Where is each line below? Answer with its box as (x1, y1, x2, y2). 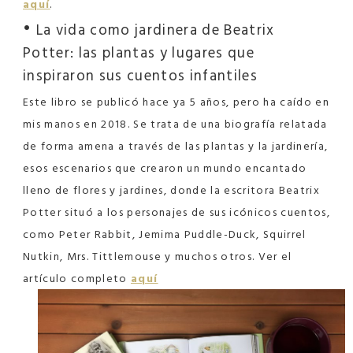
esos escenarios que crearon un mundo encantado (23, 159, 307, 178)
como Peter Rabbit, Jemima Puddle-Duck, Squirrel (23, 225, 307, 244)
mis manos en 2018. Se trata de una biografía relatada (23, 115, 328, 134)
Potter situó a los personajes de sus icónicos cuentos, (23, 203, 331, 222)
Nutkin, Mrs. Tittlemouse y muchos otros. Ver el (23, 247, 292, 266)
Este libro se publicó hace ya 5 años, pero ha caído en (23, 93, 330, 112)
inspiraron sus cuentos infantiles (23, 64, 258, 88)
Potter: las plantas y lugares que (23, 41, 255, 65)
